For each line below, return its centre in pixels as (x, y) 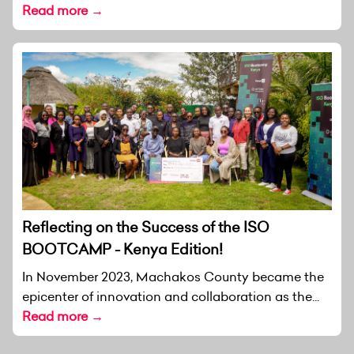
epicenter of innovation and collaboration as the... (171, 296)
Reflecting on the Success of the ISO (146, 227)
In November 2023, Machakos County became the (173, 276)
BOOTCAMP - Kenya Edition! (122, 249)
